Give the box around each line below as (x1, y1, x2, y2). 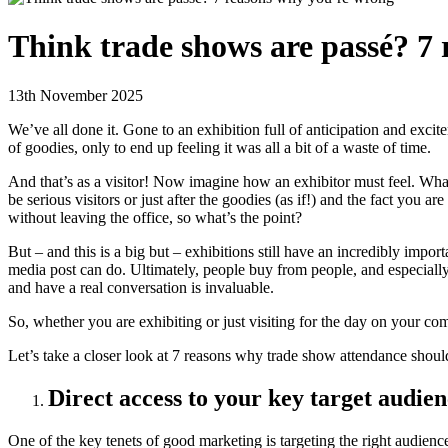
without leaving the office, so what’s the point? (8, 208, 302, 226)
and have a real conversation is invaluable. (8, 278, 274, 296)
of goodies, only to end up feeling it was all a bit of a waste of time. (8, 138, 431, 156)
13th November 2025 (8, 86, 143, 104)
